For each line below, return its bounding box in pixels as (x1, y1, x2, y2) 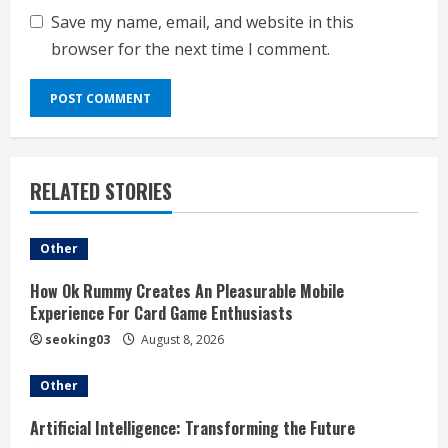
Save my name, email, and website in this (51, 11, 354, 34)
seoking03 (45, 331, 110, 349)
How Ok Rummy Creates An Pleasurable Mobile (30, 279, 344, 304)
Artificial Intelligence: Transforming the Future (30, 416, 355, 441)
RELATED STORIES (30, 176, 172, 207)
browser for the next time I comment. (51, 38, 330, 61)
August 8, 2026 (138, 331, 224, 349)
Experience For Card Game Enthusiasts (30, 301, 293, 326)
